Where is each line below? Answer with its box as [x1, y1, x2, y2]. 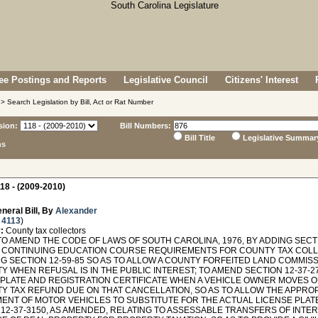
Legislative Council [124, 75, 208, 85]
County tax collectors [4, 226, 86, 236]
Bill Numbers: [120, 121, 171, 130]
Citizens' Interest [225, 75, 298, 85]
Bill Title [185, 133, 215, 142]
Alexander [55, 206, 97, 216]
